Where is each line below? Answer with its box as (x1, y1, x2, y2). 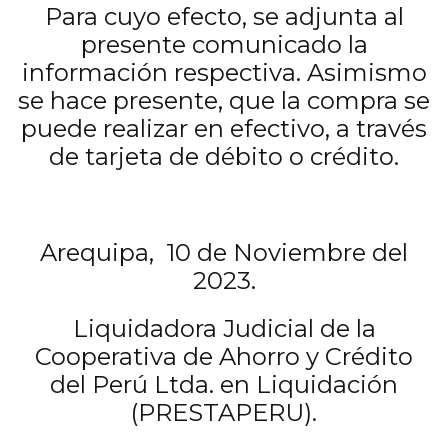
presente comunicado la (80, 30, 368, 59)
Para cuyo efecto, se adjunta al (44, 2, 404, 31)
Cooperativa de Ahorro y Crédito (35, 342, 413, 371)
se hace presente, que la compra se (18, 86, 430, 115)
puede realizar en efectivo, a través (21, 114, 427, 143)
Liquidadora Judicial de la (72, 314, 376, 343)
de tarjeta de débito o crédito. (49, 142, 399, 171)
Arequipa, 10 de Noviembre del (40, 238, 408, 267)
